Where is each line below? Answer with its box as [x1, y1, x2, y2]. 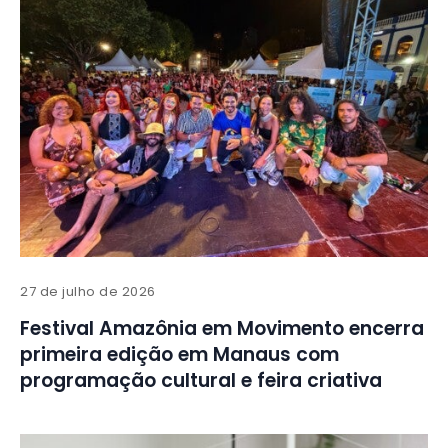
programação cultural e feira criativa [20, 367, 382, 395]
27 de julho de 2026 [20, 282, 156, 302]
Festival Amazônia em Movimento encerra [20, 315, 424, 343]
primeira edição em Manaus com [20, 341, 339, 369]
